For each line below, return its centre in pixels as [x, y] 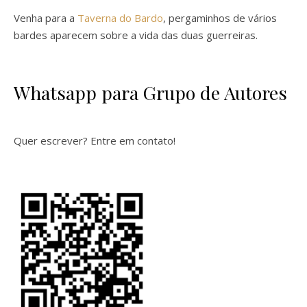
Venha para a [46, 18]
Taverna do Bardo [120, 18]
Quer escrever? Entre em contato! [95, 141]
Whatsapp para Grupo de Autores [150, 93]
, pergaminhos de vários [220, 18]
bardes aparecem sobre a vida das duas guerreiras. [136, 35]
